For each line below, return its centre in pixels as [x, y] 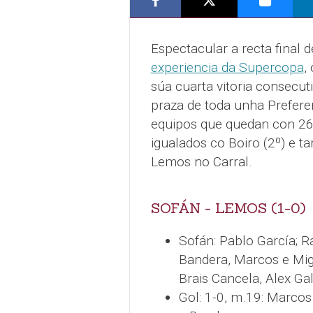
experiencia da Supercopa [227, 67]
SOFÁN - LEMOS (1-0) [228, 208]
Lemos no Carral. [201, 161]
